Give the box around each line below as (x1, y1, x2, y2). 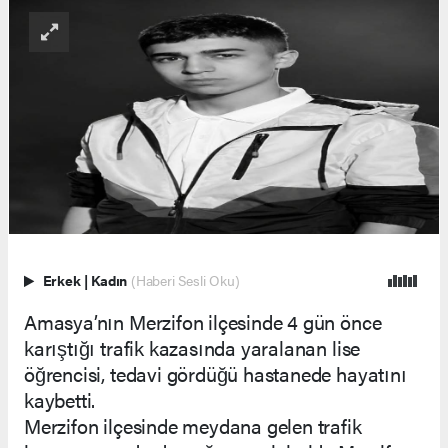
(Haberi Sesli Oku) (130, 270, 240, 290)
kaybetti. (24, 384, 96, 414)
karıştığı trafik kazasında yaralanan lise (24, 332, 361, 362)
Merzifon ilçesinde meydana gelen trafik (24, 410, 362, 440)
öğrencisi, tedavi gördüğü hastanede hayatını (24, 358, 407, 388)
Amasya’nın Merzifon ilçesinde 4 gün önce (24, 306, 382, 336)
